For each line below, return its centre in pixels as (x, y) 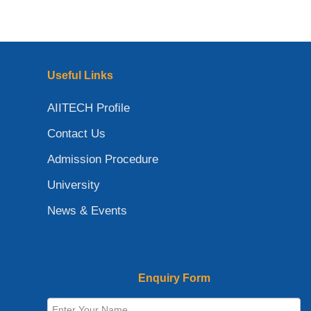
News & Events (87, 210)
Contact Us (76, 133)
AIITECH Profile (89, 108)
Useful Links (80, 75)
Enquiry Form (174, 278)
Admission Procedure (103, 159)
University (74, 185)
